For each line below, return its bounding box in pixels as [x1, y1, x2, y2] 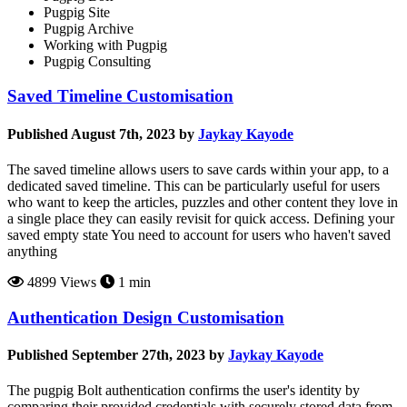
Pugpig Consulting [44, 53, 151, 69]
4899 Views [24, 273, 96, 290]
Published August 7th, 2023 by [7, 125, 194, 142]
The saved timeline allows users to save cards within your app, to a [7, 161, 389, 177]
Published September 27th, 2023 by [7, 346, 224, 362]
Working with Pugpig [44, 36, 167, 53]
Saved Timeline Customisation [7, 86, 233, 106]
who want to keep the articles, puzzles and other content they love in [7, 194, 398, 210]
